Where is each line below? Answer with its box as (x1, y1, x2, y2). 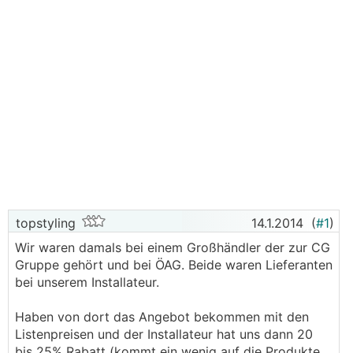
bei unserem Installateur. (15, 274, 159, 290)
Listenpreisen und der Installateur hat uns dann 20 (15, 326, 313, 342)
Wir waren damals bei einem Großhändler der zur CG (15, 240, 330, 255)
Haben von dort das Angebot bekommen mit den (15, 309, 309, 325)
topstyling (12, 215, 76, 231)
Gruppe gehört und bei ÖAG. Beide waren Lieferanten (15, 257, 333, 273)
